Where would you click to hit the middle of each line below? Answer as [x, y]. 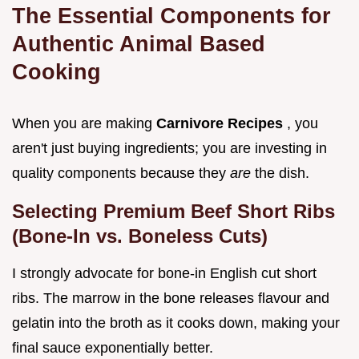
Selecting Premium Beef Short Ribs [173, 212]
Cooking [56, 72]
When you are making [84, 124]
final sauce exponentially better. [113, 348]
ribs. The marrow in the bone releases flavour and [171, 298]
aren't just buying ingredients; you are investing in [169, 149]
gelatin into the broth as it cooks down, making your [176, 323]
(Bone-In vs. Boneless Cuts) [140, 236]
